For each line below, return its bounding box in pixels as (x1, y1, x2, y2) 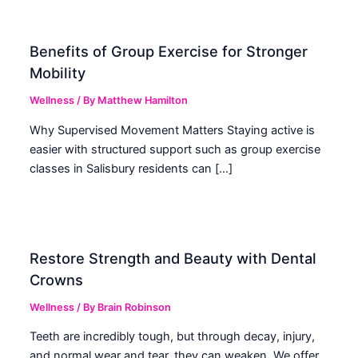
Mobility (30, 64, 86, 82)
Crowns (30, 270, 84, 288)
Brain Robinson (97, 300, 172, 313)
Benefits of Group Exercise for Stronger (30, 42, 308, 61)
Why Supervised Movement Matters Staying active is (30, 122, 316, 137)
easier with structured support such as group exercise (30, 141, 321, 157)
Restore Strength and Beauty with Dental (30, 249, 317, 267)
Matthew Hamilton (97, 94, 189, 107)
